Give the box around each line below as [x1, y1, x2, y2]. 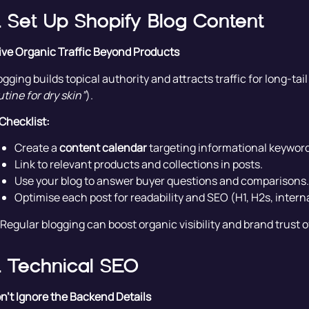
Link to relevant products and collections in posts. [14, 157, 263, 172]
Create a [14, 140, 59, 156]
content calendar [59, 140, 147, 156]
